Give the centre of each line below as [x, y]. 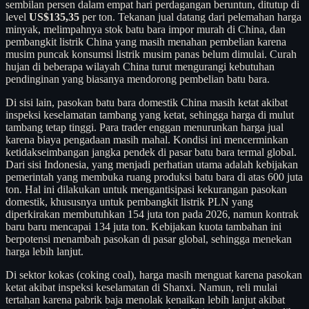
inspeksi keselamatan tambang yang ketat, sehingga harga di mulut [150, 114]
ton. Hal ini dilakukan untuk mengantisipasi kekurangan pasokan [146, 189]
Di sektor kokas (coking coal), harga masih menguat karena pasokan [154, 275]
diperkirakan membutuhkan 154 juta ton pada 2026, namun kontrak [152, 214]
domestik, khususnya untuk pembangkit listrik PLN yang [129, 201]
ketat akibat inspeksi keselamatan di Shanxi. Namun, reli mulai [141, 287]
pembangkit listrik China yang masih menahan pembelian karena [146, 41]
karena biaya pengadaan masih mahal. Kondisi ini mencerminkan [147, 139]
